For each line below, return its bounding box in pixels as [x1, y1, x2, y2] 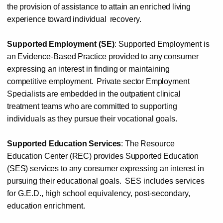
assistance [61, 2, 99, 11]
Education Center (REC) [7, 151, 92, 160]
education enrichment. [7, 201, 85, 210]
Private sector [96, 77, 144, 86]
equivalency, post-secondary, [88, 189, 190, 198]
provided [108, 52, 139, 61]
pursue [74, 114, 99, 123]
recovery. [110, 14, 141, 23]
